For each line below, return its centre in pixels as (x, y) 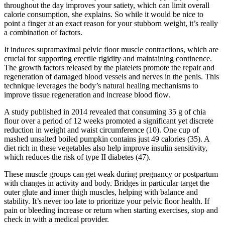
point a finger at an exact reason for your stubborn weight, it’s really (111, 24)
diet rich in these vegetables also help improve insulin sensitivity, (106, 148)
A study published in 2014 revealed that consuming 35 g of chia (105, 112)
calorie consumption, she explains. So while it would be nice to (104, 15)
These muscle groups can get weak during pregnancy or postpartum (111, 174)
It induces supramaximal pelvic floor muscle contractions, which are (111, 50)
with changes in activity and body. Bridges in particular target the (107, 183)
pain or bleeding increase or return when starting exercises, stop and (111, 210)
